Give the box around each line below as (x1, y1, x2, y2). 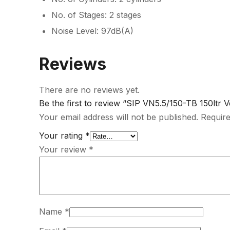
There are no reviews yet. (39, 85, 140, 95)
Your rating (39, 130, 85, 141)
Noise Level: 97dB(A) (51, 26, 133, 36)
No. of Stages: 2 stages (51, 10, 141, 20)
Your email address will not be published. (39, 112, 198, 122)
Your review (39, 144, 89, 155)
